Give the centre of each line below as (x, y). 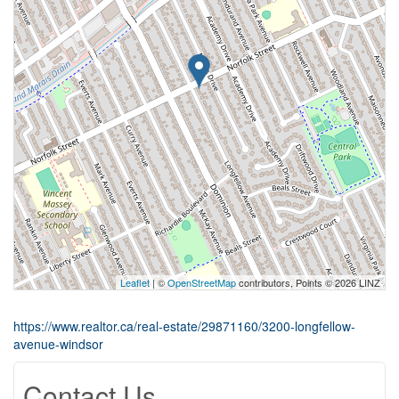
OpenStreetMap (202, 282)
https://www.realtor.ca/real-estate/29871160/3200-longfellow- (184, 326)
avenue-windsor (58, 344)
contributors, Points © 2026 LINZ (308, 282)
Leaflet (135, 282)
